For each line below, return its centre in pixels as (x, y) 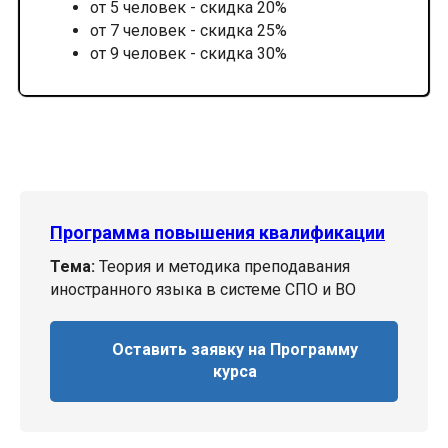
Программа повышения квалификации (217, 232)
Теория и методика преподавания (222, 266)
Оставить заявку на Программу (235, 350)
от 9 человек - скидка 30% (188, 53)
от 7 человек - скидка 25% (188, 30)
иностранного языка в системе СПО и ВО (203, 289)
